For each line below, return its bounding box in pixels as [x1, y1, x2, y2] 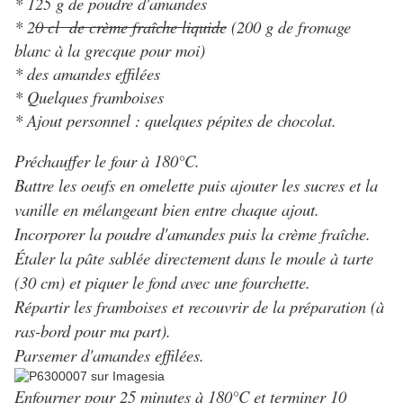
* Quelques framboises [14, 85, 164, 109]
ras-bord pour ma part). [14, 319, 171, 343]
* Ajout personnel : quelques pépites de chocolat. [14, 109, 342, 132]
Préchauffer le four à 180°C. [14, 149, 200, 173]
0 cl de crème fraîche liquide [35, 15, 227, 39]
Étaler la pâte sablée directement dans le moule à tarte [14, 246, 373, 270]
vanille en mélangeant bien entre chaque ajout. [14, 198, 319, 221]
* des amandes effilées [14, 62, 160, 85]
